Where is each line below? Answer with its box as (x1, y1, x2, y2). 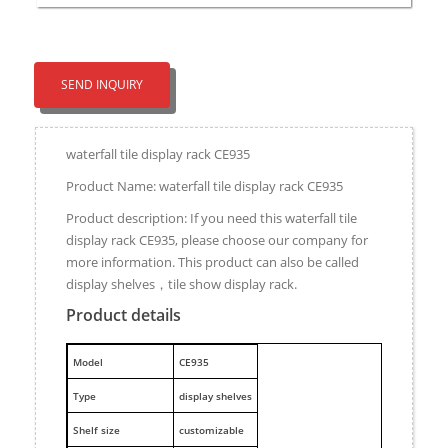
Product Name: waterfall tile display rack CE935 (66, 176, 343, 195)
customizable (179, 422, 244, 437)
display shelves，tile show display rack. (66, 274, 297, 293)
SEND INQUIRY (61, 75, 143, 93)
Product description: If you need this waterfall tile (66, 208, 357, 227)
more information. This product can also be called (66, 252, 359, 271)
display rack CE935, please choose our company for (66, 230, 368, 249)
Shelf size (73, 422, 120, 437)
